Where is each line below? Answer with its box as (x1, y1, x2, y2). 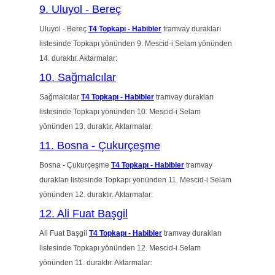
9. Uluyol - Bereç (39, 3, 121, 15)
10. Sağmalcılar (39, 71, 116, 83)
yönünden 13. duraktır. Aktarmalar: (39, 122, 153, 131)
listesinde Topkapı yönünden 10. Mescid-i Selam (39, 107, 201, 116)
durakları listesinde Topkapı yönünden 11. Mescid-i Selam (39, 176, 231, 184)
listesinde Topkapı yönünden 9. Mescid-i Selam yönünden (39, 39, 232, 48)
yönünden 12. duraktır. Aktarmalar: (39, 190, 153, 199)
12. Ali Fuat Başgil (39, 207, 128, 220)
